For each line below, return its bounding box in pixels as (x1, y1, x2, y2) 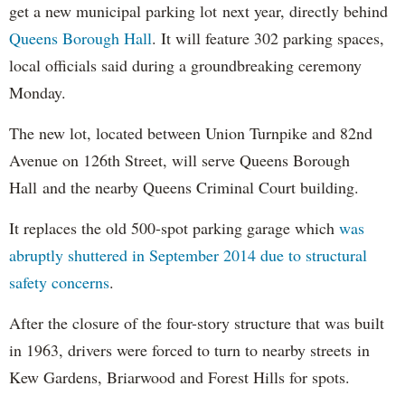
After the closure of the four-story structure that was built (9, 311, 384, 334)
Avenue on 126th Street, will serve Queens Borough (9, 148, 350, 171)
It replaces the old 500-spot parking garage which (9, 216, 339, 239)
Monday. (9, 80, 66, 103)
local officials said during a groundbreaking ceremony (9, 53, 362, 76)
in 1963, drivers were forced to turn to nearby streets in (9, 338, 370, 361)
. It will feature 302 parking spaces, (152, 26, 384, 49)
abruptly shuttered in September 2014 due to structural (9, 243, 367, 266)
